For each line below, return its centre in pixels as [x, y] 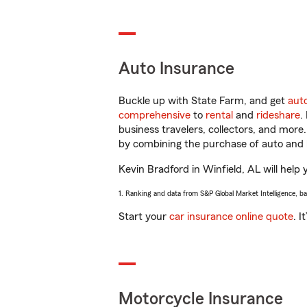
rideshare [278, 115]
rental [219, 115]
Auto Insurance [176, 69]
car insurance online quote [231, 217]
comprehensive [155, 115]
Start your [144, 217]
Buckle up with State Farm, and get [203, 101]
